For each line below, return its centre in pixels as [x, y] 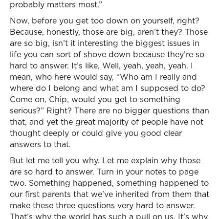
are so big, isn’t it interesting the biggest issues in [105, 43]
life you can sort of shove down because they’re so [107, 54]
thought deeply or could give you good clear [96, 133]
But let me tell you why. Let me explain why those [105, 160]
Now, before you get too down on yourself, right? [105, 21]
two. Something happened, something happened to [109, 183]
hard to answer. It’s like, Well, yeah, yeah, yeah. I [101, 66]
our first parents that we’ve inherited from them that [109, 194]
